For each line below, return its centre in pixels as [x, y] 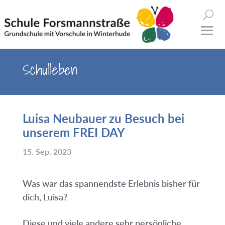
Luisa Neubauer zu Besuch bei [103, 118]
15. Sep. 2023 [47, 151]
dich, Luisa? [45, 197]
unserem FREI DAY [74, 132]
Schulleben [50, 70]
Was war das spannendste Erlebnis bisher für [111, 183]
